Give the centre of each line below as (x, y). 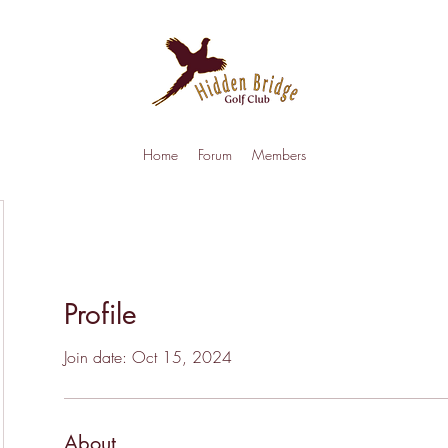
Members (278, 154)
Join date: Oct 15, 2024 (148, 357)
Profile (100, 314)
